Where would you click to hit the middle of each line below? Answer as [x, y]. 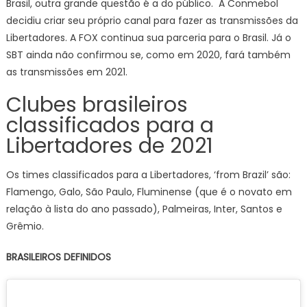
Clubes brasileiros [97, 105]
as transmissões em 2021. [66, 72]
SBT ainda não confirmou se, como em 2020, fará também [148, 54]
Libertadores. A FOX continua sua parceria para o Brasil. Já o [148, 37]
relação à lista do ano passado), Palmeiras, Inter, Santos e [144, 209]
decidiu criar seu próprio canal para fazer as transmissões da [152, 20]
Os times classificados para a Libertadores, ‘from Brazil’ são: [148, 174]
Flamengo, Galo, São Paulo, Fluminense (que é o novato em [149, 192]
